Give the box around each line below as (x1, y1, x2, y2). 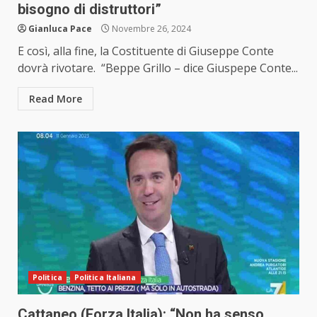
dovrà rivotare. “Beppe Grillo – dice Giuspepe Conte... (18, 60, 298, 76)
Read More (29, 92, 82, 106)
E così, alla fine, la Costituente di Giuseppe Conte (18, 43, 274, 59)
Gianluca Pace (28, 23, 92, 35)
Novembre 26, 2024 (110, 23, 191, 35)
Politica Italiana (74, 272, 137, 283)
